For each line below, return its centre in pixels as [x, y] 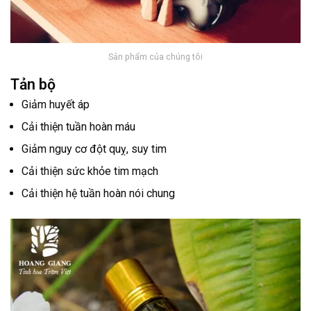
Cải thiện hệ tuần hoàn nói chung [98, 193]
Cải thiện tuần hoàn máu [78, 126]
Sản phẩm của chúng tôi [155, 57]
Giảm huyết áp [56, 104]
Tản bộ [33, 84]
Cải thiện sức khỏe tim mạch [90, 171]
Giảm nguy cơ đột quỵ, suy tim [94, 149]
